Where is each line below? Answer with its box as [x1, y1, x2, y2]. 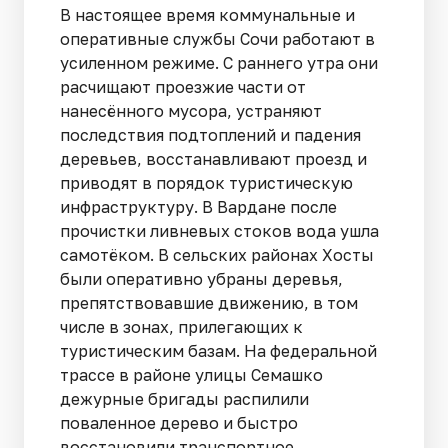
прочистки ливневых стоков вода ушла [60, 221, 379, 242]
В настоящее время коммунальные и [60, 5, 355, 26]
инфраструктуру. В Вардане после [60, 197, 337, 218]
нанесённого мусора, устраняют [60, 101, 322, 122]
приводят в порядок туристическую [60, 173, 353, 194]
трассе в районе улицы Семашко [60, 365, 323, 386]
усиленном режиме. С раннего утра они [60, 53, 378, 74]
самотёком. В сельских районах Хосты [60, 245, 374, 266]
